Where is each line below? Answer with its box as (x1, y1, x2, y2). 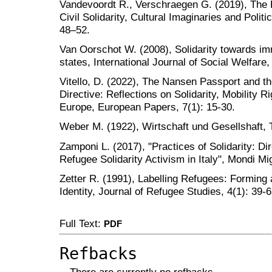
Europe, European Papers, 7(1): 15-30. (59, 101, 235, 114)
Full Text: (59, 217, 104, 229)
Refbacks (59, 244, 137, 263)
